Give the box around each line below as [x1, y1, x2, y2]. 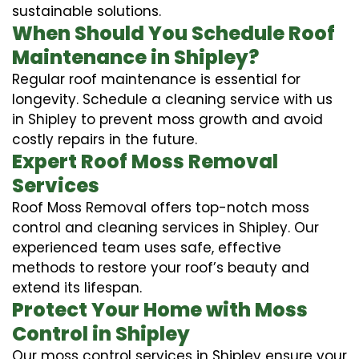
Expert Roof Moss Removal [12, 147, 278, 175]
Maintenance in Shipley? [12, 43, 259, 71]
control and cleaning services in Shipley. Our [12, 217, 319, 237]
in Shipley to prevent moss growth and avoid [12, 109, 323, 129]
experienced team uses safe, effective [12, 237, 281, 257]
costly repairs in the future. [12, 129, 197, 149]
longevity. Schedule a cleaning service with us [12, 89, 333, 109]
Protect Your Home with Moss [12, 296, 308, 323]
